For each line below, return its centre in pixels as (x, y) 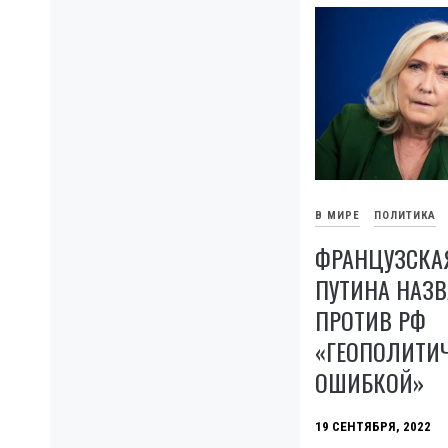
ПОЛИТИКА (405, 215)
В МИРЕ (337, 215)
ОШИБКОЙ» (369, 381)
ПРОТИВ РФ (370, 319)
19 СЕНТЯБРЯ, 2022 (373, 426)
